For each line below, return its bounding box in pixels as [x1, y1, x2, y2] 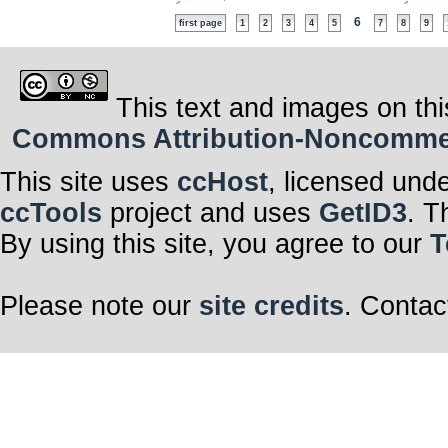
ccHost [177, 167, 268, 198]
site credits [199, 291, 344, 322]
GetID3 [319, 198, 407, 229]
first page [178, 18, 222, 29]
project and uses [102, 198, 319, 229]
